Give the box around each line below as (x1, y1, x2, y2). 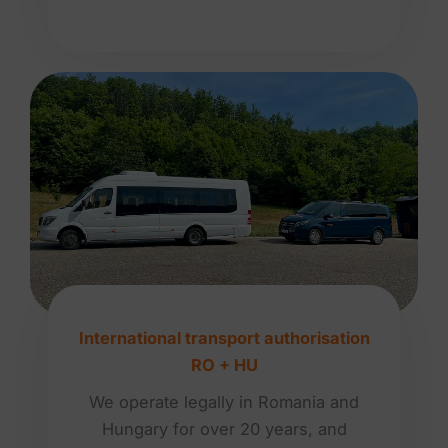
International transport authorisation (78, 327, 370, 348)
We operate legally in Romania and (89, 391, 359, 412)
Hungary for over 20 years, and (101, 418, 347, 439)
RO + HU (190, 354, 258, 375)
